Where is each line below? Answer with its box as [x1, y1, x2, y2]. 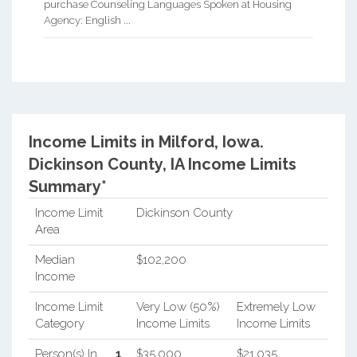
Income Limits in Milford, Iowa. [28, 131, 264, 151]
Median [34, 252, 75, 267]
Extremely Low [236, 299, 316, 314]
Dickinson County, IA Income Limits [28, 154, 296, 174]
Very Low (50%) [135, 299, 220, 314]
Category [34, 316, 84, 331]
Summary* [28, 176, 107, 196]
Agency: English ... [44, 14, 131, 26]
